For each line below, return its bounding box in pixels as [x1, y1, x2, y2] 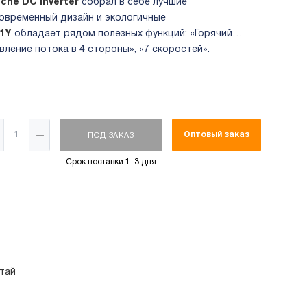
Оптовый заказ [183, 131, 249, 139]
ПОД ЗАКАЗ [88, 132, 134, 140]
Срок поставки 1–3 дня [65, 158, 156, 167]
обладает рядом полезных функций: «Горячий [12, 29, 232, 39]
